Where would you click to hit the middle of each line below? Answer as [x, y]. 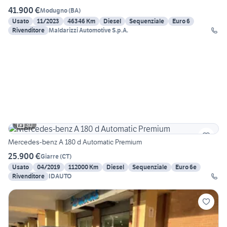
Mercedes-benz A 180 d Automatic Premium [75, 142]
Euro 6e [186, 167]
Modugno [54, 10]
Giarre [50, 156]
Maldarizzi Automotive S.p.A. [88, 30]
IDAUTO [60, 176]
